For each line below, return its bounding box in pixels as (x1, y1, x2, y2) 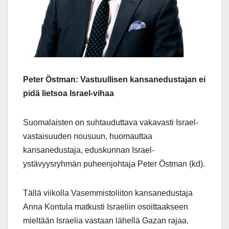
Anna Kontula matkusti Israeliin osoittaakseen (23, 202, 188, 212)
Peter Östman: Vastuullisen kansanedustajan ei (23, 75, 205, 84)
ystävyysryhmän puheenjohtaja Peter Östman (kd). (23, 159, 205, 169)
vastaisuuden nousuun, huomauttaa (23, 132, 152, 141)
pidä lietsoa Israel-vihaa (23, 89, 114, 98)
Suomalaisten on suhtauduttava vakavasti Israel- (23, 118, 198, 127)
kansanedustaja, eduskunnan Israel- (23, 146, 154, 155)
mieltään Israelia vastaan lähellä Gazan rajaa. (23, 216, 189, 225)
